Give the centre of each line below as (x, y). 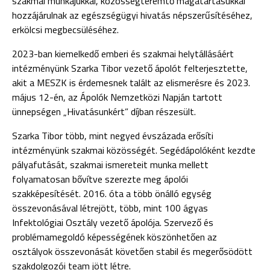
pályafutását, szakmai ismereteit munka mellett (110, 165)
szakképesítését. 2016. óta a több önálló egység (112, 193)
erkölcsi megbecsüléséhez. (65, 30)
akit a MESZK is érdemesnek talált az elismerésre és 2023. (131, 83)
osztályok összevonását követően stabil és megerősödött (132, 251)
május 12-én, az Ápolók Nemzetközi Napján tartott (117, 97)
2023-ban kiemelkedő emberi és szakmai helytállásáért (123, 54)
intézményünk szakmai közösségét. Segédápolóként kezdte (134, 150)
